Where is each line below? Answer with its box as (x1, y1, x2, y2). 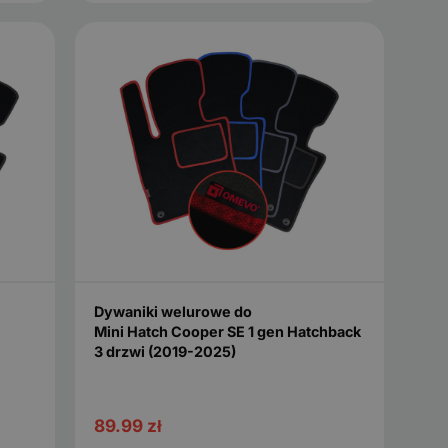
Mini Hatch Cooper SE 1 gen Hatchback (93, 322, 361, 340)
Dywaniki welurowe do (93, 302, 252, 320)
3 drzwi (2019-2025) (93, 342, 236, 360)
